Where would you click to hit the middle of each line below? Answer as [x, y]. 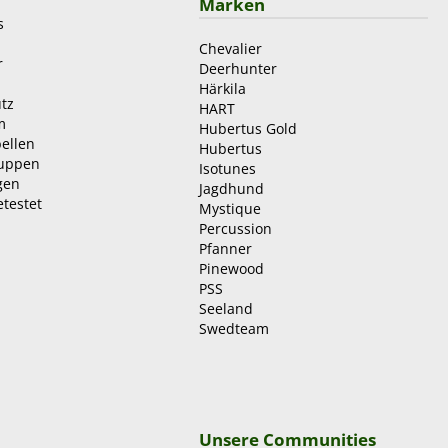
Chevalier [231, 49]
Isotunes [228, 169]
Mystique [230, 209]
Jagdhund [232, 189]
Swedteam [234, 329]
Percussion [236, 229]
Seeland [226, 309]
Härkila [223, 89]
